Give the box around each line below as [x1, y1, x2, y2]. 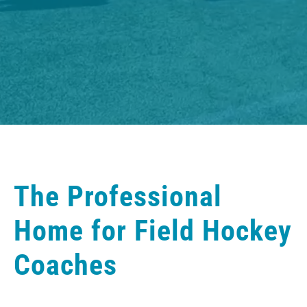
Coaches [14, 248, 117, 282]
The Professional [14, 180, 222, 213]
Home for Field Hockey [14, 214, 292, 247]
